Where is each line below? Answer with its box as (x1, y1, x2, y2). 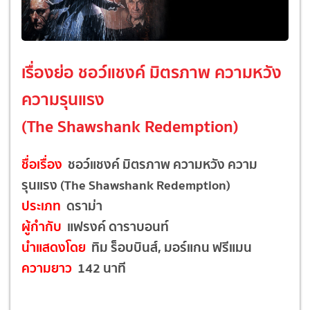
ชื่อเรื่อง (21, 153, 65, 174)
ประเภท (21, 194, 64, 216)
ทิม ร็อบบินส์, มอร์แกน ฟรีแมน (86, 236, 252, 257)
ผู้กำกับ (21, 215, 62, 237)
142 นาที (75, 257, 126, 278)
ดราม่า (64, 194, 102, 216)
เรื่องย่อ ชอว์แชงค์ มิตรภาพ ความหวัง (21, 58, 282, 86)
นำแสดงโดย (21, 236, 86, 257)
